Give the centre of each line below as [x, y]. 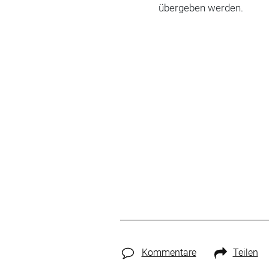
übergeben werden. [201, 8]
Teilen [245, 252]
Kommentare [169, 252]
